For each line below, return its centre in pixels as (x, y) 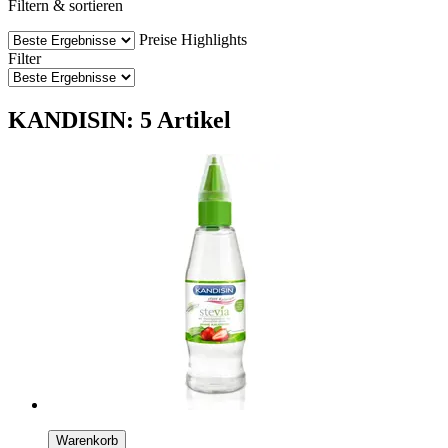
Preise (158, 39)
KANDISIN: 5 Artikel (119, 119)
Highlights (214, 39)
